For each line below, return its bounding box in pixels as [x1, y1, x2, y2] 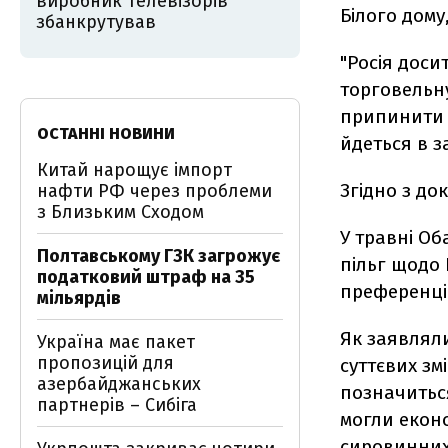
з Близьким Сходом [37, 201, 204, 223]
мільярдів [37, 287, 121, 309]
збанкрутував [36, 11, 156, 33]
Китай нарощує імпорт [37, 159, 232, 181]
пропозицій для [37, 352, 174, 374]
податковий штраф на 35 [37, 266, 255, 288]
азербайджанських [37, 373, 201, 395]
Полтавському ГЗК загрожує [37, 245, 280, 267]
